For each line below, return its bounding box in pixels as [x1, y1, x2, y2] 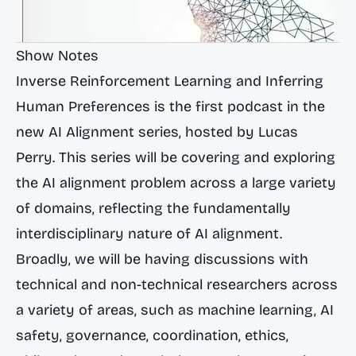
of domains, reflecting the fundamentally [16, 199, 291, 217]
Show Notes [16, 47, 99, 64]
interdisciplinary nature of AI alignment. [16, 225, 282, 242]
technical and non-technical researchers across [16, 276, 338, 293]
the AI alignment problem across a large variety [16, 174, 336, 192]
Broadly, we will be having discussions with [16, 250, 308, 268]
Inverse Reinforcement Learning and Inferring [16, 72, 323, 90]
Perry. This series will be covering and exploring [16, 149, 335, 166]
